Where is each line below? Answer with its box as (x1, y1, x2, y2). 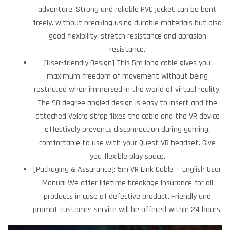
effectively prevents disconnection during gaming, (45, 124, 210, 135)
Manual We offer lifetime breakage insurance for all (42, 177, 213, 188)
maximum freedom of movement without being (47, 70, 208, 82)
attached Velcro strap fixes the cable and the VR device (35, 110, 220, 122)
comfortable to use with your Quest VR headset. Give (39, 137, 216, 148)
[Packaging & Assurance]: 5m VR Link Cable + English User (33, 164, 221, 175)
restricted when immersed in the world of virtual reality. (34, 84, 221, 95)
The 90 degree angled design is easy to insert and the (37, 97, 217, 108)
